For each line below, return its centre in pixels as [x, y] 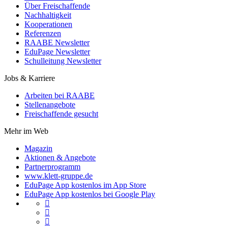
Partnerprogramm [52, 166]
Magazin [38, 148]
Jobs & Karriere [30, 78]
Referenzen [43, 33]
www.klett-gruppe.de [59, 176]
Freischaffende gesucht [61, 113]
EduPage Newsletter [57, 51]
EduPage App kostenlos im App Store [85, 185]
